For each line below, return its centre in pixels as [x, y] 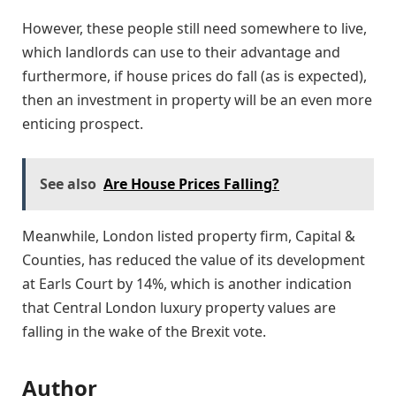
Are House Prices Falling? [191, 183]
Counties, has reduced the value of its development [194, 259]
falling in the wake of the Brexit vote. [144, 331]
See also [68, 183]
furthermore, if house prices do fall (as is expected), [194, 76]
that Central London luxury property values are [179, 307]
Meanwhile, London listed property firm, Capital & [189, 236]
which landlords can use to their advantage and [181, 53]
